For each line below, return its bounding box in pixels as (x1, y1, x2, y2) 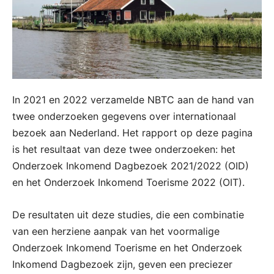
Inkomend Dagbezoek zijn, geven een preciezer (12, 258, 232, 271)
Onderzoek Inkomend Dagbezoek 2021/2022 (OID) (12, 160, 249, 172)
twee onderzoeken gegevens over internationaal (12, 110, 236, 123)
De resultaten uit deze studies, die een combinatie (12, 209, 244, 221)
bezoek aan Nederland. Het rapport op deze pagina (12, 127, 253, 139)
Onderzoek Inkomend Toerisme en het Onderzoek (12, 242, 242, 254)
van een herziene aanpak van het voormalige (12, 225, 220, 238)
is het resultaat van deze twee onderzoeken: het (12, 143, 235, 156)
